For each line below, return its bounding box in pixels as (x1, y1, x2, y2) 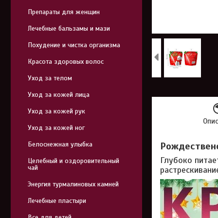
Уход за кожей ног (28, 124, 85, 132)
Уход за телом (28, 74, 72, 82)
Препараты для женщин (28, 8, 100, 16)
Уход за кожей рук (28, 107, 85, 115)
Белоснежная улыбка (28, 140, 92, 148)
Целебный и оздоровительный (28, 157, 119, 165)
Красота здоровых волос (28, 57, 104, 66)
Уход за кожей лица (28, 91, 90, 99)
